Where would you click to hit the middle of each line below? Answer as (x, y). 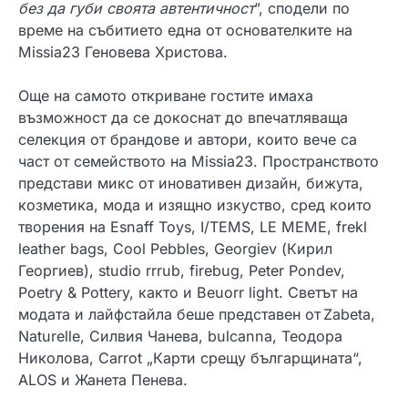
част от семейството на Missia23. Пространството (199, 161)
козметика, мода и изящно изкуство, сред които (195, 204)
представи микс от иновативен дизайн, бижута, (191, 183)
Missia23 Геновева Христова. (123, 51)
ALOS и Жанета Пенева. (103, 379)
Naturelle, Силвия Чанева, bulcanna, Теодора (180, 336)
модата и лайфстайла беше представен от (169, 314)
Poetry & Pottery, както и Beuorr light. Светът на (188, 292)
